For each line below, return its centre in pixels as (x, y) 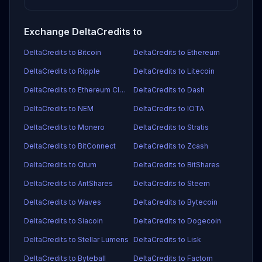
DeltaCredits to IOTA (169, 108)
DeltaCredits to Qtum (60, 165)
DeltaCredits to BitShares (177, 165)
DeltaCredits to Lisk (167, 239)
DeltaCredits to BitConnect (70, 146)
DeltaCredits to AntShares (68, 183)
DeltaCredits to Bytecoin (175, 202)
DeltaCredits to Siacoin (63, 221)
